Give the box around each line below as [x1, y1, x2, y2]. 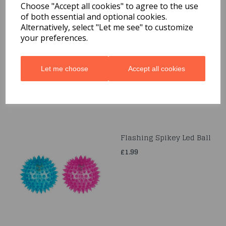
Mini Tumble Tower [121, 21, 190, 33]
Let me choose [40, 64, 88, 73]
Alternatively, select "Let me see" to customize [21, 21, 194, 33]
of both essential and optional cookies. [21, 11, 167, 22]
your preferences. [21, 32, 88, 43]
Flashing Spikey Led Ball [121, 131, 211, 144]
